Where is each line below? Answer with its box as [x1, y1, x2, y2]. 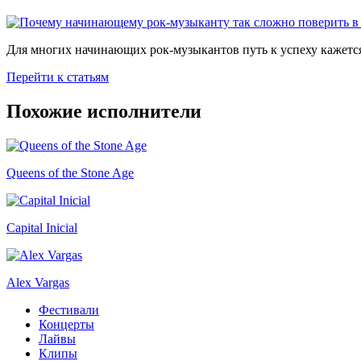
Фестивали [39, 302, 99, 317]
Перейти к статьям [6, 70, 109, 84]
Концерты [39, 317, 94, 331]
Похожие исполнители [6, 100, 201, 122]
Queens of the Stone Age [6, 165, 134, 180]
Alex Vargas [6, 275, 69, 289]
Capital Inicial [6, 220, 77, 234]
